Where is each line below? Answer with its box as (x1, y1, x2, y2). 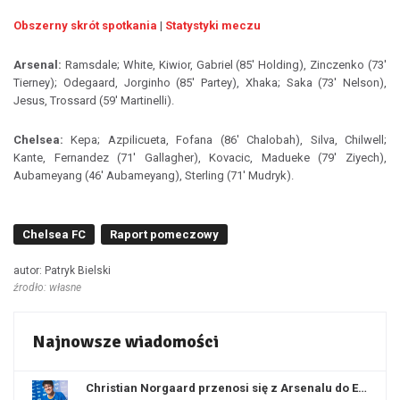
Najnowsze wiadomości (32, 330, 219, 353)
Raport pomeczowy (110, 228, 219, 241)
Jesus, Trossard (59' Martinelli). (13, 94, 174, 107)
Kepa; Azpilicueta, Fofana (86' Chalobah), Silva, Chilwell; (63, 133, 387, 146)
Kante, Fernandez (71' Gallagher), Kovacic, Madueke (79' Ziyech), (13, 151, 387, 164)
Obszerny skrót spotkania (13, 19, 157, 32)
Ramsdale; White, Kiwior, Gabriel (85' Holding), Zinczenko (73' (62, 58, 387, 71)
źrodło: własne (13, 281, 81, 294)
